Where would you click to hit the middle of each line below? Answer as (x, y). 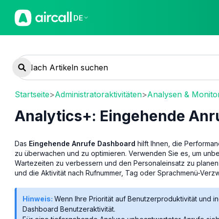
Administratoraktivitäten (98, 94)
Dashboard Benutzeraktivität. (69, 209)
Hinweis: (38, 198)
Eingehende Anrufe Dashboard (82, 143)
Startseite (32, 94)
